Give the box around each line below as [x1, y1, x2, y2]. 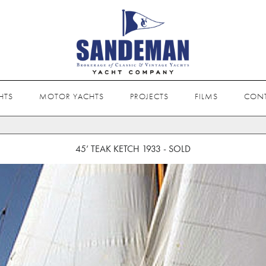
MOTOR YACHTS [39, 91, 104, 102]
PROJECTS [130, 91, 169, 102]
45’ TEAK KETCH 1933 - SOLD [75, 142, 191, 155]
